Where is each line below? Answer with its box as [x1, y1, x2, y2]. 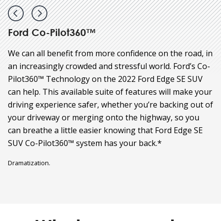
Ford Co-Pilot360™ [8, 26, 96, 38]
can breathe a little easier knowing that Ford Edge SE [8, 125, 203, 136]
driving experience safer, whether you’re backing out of [8, 99, 213, 110]
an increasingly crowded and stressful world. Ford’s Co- [8, 61, 210, 72]
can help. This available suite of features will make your [8, 86, 212, 97]
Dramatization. [8, 158, 50, 167]
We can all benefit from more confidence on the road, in [8, 48, 213, 59]
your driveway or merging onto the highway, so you [8, 112, 199, 123]
